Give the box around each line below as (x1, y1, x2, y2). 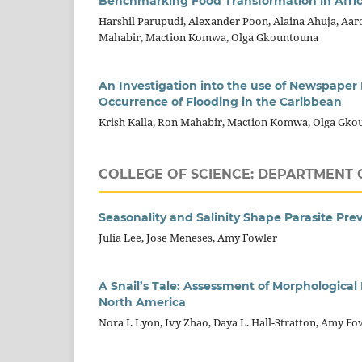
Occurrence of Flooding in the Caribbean (99, 95, 342, 110)
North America (99, 295, 186, 310)
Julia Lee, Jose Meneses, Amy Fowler (99, 230, 277, 246)
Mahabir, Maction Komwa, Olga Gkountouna (99, 30, 318, 45)
